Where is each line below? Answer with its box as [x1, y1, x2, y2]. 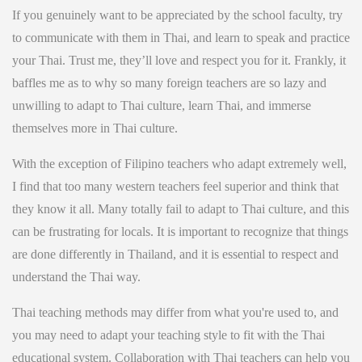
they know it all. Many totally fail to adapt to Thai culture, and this [12, 202, 349, 216]
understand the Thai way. [12, 270, 141, 284]
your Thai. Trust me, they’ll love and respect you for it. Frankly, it [12, 53, 346, 67]
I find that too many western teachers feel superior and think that [12, 179, 339, 193]
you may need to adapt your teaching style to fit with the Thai [12, 328, 325, 342]
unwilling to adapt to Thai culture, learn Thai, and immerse [12, 99, 311, 112]
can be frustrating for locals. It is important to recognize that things [12, 225, 348, 238]
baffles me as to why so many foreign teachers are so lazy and [12, 76, 326, 90]
